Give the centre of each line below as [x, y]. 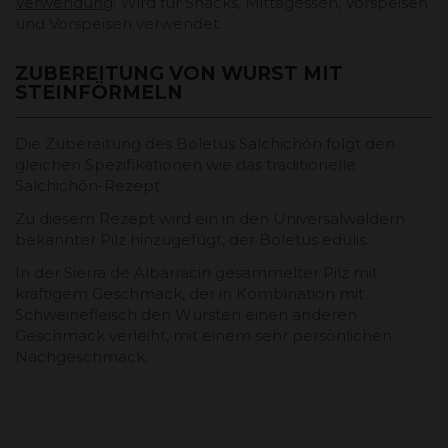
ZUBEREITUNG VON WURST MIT [179, 73]
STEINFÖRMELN [99, 92]
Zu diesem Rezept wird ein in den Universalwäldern [210, 218]
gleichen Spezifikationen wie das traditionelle [185, 164]
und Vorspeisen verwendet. [118, 23]
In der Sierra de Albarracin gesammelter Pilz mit [196, 272]
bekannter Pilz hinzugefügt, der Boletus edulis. [192, 239]
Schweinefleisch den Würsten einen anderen [186, 314]
